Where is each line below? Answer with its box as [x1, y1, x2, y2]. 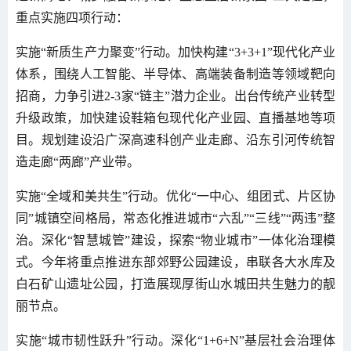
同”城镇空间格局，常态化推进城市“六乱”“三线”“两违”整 [16, 211, 335, 225]
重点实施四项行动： [16, 10, 128, 24]
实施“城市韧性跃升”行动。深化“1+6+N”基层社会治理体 [16, 333, 335, 347]
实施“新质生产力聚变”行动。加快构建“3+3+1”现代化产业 [16, 45, 335, 59]
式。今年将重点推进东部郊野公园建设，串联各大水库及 [16, 255, 335, 269]
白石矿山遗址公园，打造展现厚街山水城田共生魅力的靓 [16, 277, 335, 291]
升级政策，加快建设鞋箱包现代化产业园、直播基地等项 [16, 110, 335, 125]
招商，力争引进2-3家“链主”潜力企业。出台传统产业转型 [16, 89, 335, 103]
